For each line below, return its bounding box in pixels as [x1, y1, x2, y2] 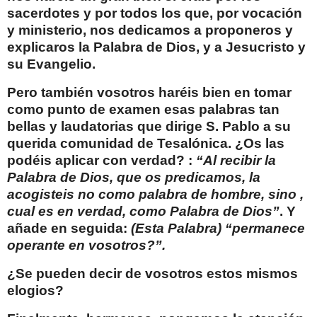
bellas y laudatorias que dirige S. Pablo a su [7, 118, 291, 134]
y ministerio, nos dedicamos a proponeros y [7, 23, 293, 38]
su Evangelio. [7, 57, 96, 72]
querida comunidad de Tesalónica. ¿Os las [7, 135, 284, 151]
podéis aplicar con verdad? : [7, 152, 196, 168]
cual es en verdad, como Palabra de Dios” [7, 203, 279, 219]
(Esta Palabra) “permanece [131, 220, 305, 236]
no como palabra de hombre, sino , [78, 186, 304, 202]
